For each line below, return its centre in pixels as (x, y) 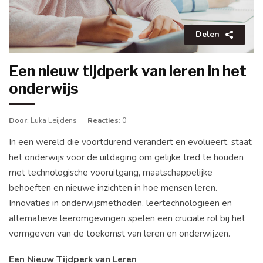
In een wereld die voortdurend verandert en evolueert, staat (130, 142)
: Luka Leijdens (52, 120)
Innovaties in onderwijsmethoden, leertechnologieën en (120, 203)
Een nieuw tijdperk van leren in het (128, 71)
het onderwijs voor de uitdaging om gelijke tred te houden (126, 157)
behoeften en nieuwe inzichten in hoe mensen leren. (113, 188)
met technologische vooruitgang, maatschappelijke (111, 172)
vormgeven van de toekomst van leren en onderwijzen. (119, 233)
